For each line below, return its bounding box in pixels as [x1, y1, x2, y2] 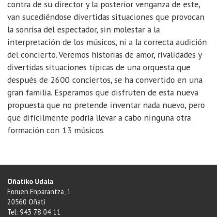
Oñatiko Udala [7, 177, 53, 186]
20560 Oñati [7, 197, 45, 207]
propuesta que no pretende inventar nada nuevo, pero [7, 99, 205, 111]
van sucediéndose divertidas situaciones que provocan [7, 11, 204, 23]
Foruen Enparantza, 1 [7, 187, 71, 197]
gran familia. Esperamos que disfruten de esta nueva [7, 87, 198, 98]
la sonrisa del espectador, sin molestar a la [7, 24, 160, 35]
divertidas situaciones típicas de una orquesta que [7, 62, 190, 73]
